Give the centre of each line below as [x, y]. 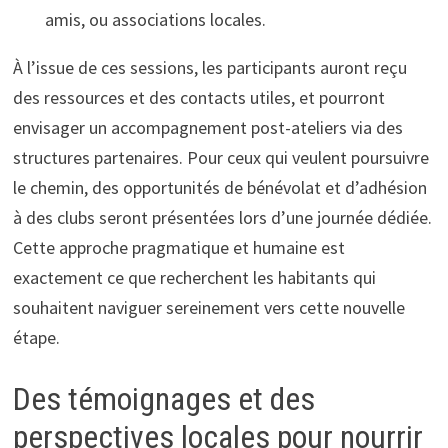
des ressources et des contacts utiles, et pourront [198, 98]
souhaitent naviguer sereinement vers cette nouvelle [208, 308]
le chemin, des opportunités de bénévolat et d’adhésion [219, 188]
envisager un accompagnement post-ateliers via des [207, 128]
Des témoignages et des [163, 399]
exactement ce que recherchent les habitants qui [194, 278]
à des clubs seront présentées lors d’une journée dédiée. [222, 218]
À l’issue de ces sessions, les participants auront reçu [209, 68]
